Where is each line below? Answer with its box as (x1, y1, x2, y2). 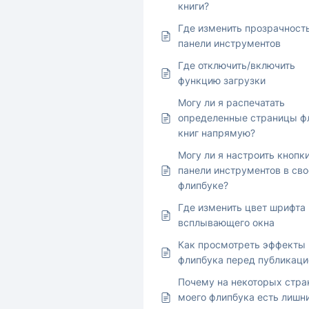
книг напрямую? (178, 127, 255, 139)
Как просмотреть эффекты (178, 239, 306, 251)
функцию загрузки (178, 74, 266, 87)
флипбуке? (178, 179, 228, 192)
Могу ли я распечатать (178, 97, 285, 109)
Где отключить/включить (178, 59, 295, 72)
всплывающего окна (178, 217, 275, 229)
